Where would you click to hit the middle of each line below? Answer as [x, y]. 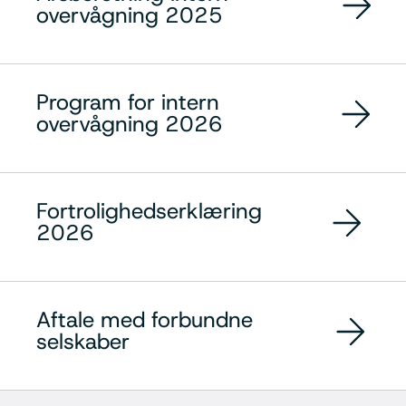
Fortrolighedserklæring [149, 211]
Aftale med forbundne [145, 319]
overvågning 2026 [130, 124]
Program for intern [128, 102]
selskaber [83, 341]
